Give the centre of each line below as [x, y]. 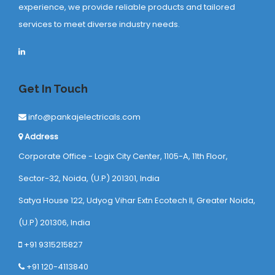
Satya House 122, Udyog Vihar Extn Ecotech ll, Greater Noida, [137, 200]
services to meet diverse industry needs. [99, 24]
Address [41, 136]
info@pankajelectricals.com [83, 117]
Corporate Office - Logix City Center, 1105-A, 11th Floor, [123, 156]
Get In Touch [53, 88]
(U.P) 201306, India [54, 222]
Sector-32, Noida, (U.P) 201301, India [89, 178]
